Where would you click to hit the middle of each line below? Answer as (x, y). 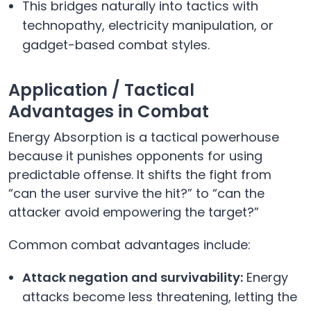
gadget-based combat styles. (116, 45)
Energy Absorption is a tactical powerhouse (144, 137)
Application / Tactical (101, 90)
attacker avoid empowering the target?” (134, 212)
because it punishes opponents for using (135, 156)
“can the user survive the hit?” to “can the (136, 194)
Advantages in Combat (109, 112)
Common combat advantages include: (129, 245)
